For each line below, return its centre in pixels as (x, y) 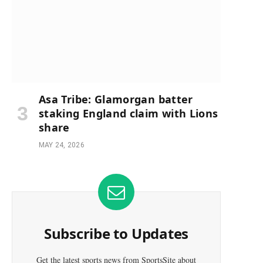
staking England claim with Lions (129, 113)
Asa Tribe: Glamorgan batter (116, 99)
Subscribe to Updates (116, 233)
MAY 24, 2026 (62, 145)
